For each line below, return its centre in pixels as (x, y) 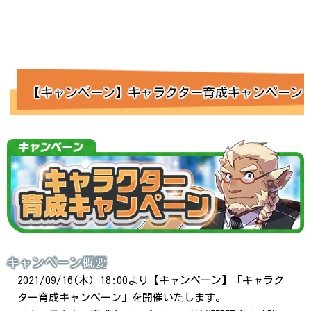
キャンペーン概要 (57, 263)
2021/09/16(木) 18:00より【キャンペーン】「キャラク (151, 280)
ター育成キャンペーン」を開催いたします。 (121, 297)
